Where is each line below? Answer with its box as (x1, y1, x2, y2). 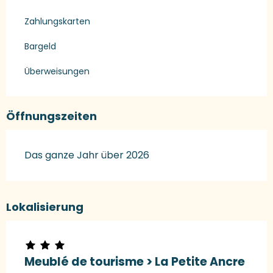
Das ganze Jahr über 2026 (24, 147, 149, 162)
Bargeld (24, 40, 56, 52)
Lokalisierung (6, 199, 83, 214)
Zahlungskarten (24, 15, 90, 27)
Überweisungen (24, 65, 90, 77)
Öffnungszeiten (6, 108, 97, 124)
